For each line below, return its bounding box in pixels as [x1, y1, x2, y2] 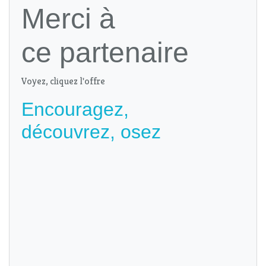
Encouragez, [21, 99, 129, 121]
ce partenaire [21, 37, 189, 69]
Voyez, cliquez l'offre [21, 75, 105, 88]
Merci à [21, 3, 115, 35]
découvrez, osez [21, 121, 161, 143]
